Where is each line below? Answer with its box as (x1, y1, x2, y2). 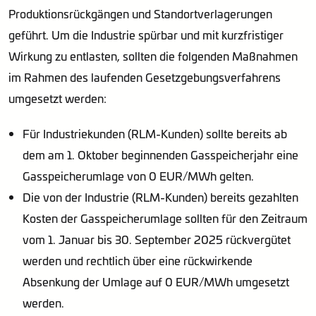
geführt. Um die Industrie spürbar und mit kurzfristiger (8, 27, 284, 42)
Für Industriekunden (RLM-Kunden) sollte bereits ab (23, 126, 287, 141)
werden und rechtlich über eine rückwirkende (23, 253, 253, 268)
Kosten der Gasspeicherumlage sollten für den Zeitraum (23, 210, 308, 226)
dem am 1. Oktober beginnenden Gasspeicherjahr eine (23, 147, 298, 162)
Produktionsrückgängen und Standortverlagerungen (8, 6, 272, 21)
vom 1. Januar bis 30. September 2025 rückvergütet (23, 231, 291, 247)
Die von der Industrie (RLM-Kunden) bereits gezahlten (23, 189, 298, 205)
